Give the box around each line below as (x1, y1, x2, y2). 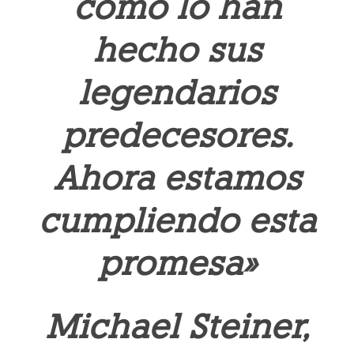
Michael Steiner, (45, 307, 309, 347)
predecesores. (62, 115, 292, 156)
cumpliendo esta (38, 201, 316, 241)
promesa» (97, 243, 257, 284)
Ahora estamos (53, 158, 301, 198)
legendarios (78, 73, 276, 113)
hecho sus (92, 30, 262, 70)
